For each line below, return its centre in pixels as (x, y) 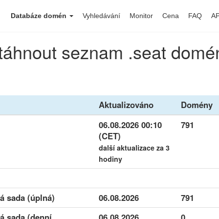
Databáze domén (40, 16)
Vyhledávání (101, 16)
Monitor (141, 16)
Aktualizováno (126, 105)
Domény (197, 105)
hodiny (110, 159)
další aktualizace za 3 (134, 148)
